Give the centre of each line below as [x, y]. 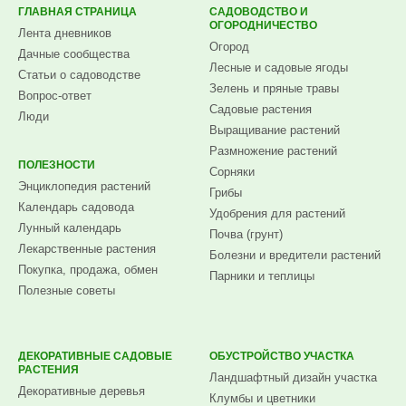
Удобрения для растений [278, 213]
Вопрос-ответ [55, 95]
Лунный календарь [70, 227]
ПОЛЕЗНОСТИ [57, 164]
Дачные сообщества [74, 53]
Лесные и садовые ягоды [279, 67]
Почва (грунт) [246, 234]
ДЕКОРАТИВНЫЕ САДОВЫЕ [95, 356]
